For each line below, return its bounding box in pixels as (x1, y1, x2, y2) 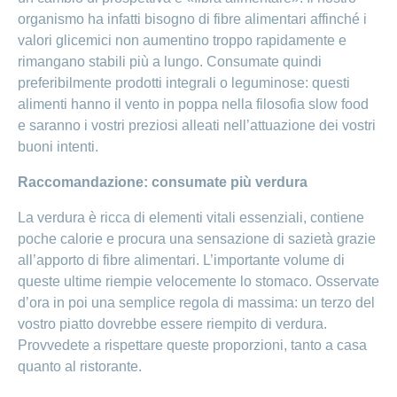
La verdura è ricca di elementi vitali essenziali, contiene (18, 210, 364, 226)
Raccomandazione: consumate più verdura (18, 175, 307, 191)
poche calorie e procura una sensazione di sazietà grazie (18, 231, 376, 247)
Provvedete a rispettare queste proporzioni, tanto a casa (18, 338, 367, 354)
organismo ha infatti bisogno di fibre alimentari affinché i (18, 12, 367, 27)
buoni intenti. (18, 139, 102, 155)
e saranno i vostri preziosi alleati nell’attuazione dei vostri (18, 118, 376, 134)
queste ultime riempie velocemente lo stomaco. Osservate (18, 274, 379, 290)
